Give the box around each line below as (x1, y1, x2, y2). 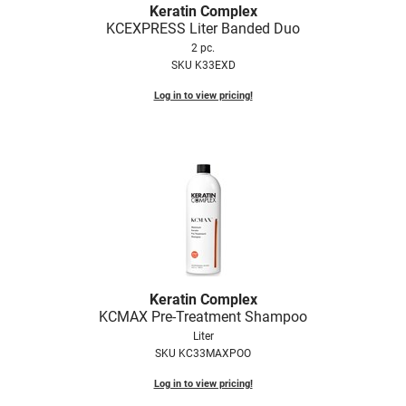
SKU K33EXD (170, 58, 236, 72)
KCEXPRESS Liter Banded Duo (106, 19, 300, 37)
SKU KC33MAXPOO (155, 346, 251, 360)
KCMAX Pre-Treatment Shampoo (99, 307, 307, 325)
